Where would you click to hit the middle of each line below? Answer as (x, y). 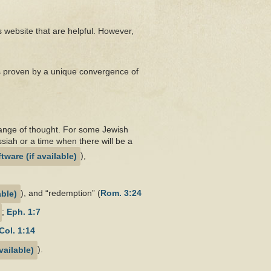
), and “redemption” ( (60, 193)
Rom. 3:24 (121, 193)
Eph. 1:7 (24, 212)
